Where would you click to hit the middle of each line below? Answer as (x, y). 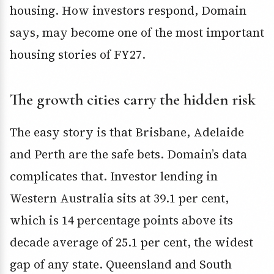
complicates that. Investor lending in (114, 176)
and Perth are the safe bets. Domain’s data (128, 154)
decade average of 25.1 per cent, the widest (131, 243)
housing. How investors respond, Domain (128, 11)
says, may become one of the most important (137, 33)
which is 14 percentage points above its (121, 220)
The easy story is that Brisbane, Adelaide (127, 132)
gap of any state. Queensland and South (121, 265)
